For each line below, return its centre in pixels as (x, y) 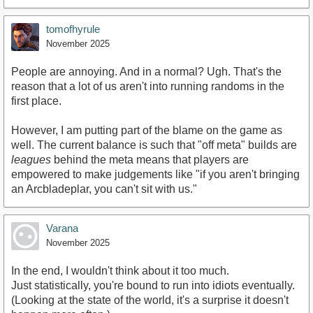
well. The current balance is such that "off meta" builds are (154, 145)
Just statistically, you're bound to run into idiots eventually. (153, 285)
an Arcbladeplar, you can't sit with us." (104, 189)
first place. (36, 101)
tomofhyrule (73, 29)
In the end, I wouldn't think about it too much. (120, 270)
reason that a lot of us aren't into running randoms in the (148, 86)
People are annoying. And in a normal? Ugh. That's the (146, 71)
